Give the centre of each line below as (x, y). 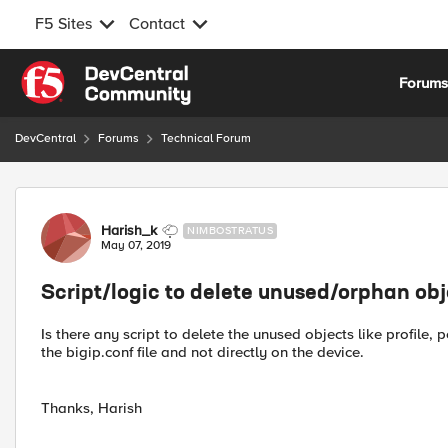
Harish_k (129, 230)
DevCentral (45, 138)
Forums (118, 138)
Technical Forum (206, 138)
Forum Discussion (121, 198)
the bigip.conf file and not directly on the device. (202, 352)
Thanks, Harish (91, 408)
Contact (157, 24)
